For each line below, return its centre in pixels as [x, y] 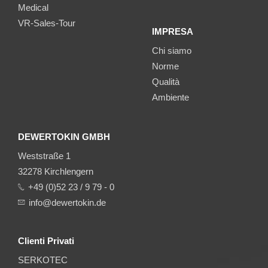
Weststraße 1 [44, 156]
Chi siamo [172, 50]
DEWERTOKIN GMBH [64, 136]
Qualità [166, 81]
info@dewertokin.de [67, 202]
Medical [33, 7]
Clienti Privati [46, 240]
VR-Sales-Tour [47, 23]
